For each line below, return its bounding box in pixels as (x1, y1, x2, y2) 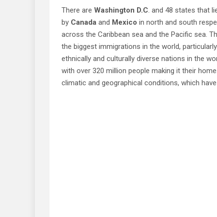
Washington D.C (94, 6, 148, 15)
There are (62, 6, 94, 15)
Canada (71, 18, 96, 27)
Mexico (112, 18, 137, 27)
